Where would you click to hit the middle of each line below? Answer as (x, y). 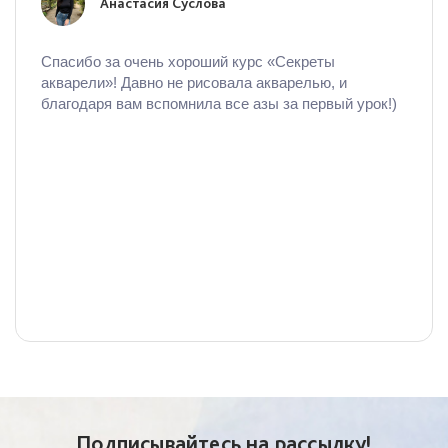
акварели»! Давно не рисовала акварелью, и (194, 82)
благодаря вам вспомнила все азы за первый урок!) (219, 103)
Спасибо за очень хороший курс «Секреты (188, 61)
